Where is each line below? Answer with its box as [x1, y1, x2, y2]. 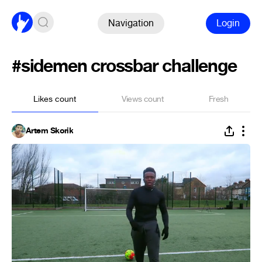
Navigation [108, 16, 154, 29]
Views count [121, 94, 164, 105]
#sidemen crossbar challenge [12, 55, 237, 78]
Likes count [33, 94, 77, 105]
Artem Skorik [26, 125, 74, 136]
